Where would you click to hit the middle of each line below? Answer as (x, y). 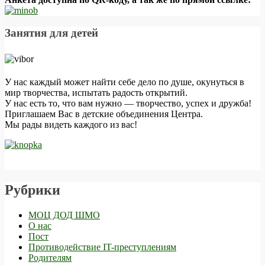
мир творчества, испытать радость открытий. (96, 92)
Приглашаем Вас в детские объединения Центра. (104, 114)
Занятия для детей (51, 33)
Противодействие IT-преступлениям (102, 247)
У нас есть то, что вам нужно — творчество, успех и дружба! (128, 103)
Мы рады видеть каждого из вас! (71, 124)
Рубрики (33, 190)
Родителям (50, 257)
